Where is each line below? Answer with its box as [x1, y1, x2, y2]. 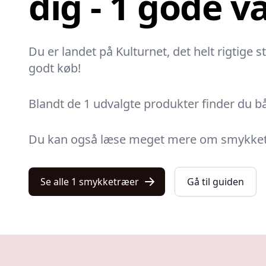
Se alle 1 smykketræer [40, 175, 139, 188]
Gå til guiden [187, 175, 244, 188]
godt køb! [28, 60, 81, 76]
